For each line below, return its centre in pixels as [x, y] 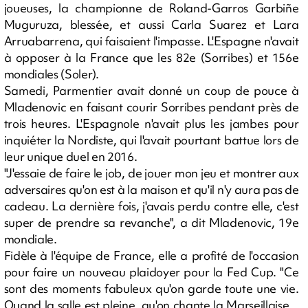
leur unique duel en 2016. [70, 156]
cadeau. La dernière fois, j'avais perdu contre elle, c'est [151, 206]
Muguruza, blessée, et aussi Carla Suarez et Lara [151, 24]
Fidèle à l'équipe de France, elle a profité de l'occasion [151, 255]
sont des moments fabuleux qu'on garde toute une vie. [151, 288]
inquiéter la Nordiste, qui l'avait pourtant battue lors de [151, 140]
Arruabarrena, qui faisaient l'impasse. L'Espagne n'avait [151, 41]
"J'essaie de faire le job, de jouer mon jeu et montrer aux [151, 173]
